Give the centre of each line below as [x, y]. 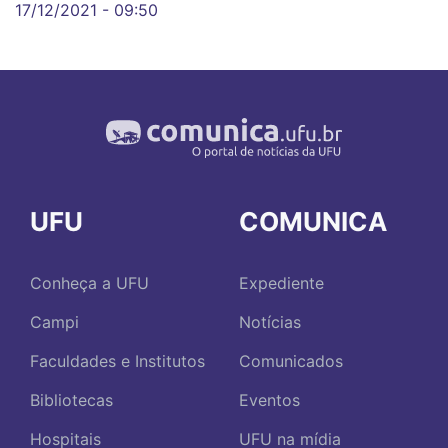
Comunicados [291, 361]
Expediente [281, 283]
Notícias [270, 322]
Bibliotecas [71, 400]
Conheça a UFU [89, 283]
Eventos [269, 400]
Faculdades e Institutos [117, 361]
